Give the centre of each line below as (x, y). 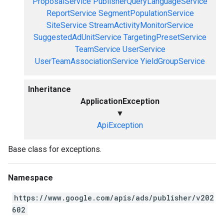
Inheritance (49, 89)
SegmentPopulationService (146, 13)
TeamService (97, 49)
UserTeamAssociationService (87, 61)
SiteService (67, 25)
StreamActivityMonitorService (141, 25)
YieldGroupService (173, 61)
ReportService (71, 13)
